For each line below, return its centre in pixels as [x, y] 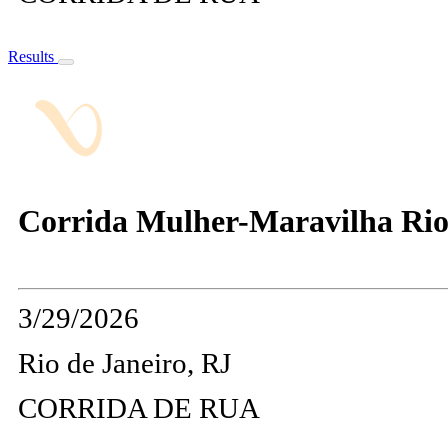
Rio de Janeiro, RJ [124, 363]
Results [33, 57]
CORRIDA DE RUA [139, 408]
